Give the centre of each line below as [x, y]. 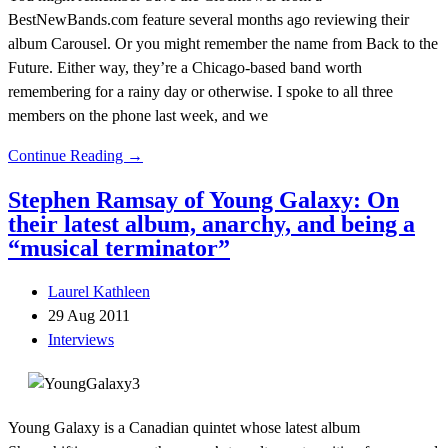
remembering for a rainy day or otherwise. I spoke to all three [200, 91]
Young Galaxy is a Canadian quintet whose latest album [184, 427]
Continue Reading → [75, 155]
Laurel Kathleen [99, 291]
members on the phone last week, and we [138, 115]
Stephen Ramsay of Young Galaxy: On [203, 199]
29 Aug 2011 [89, 315]
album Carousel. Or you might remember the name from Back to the [223, 43]
